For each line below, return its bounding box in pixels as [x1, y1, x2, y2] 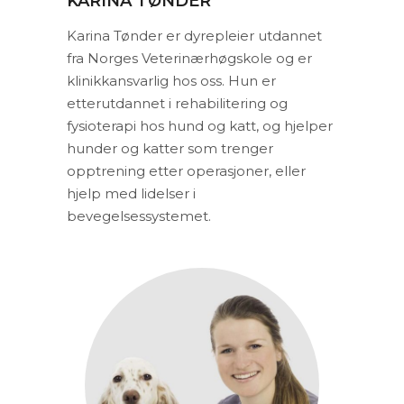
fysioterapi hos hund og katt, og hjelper [67, 117, 333, 134]
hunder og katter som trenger [67, 140, 273, 157]
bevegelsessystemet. [67, 207, 211, 225]
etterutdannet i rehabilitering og [67, 95, 288, 112]
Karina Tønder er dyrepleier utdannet [67, 27, 322, 44]
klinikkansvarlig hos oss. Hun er [67, 72, 276, 89]
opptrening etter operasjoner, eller [67, 162, 306, 179]
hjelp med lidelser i [67, 185, 196, 202]
